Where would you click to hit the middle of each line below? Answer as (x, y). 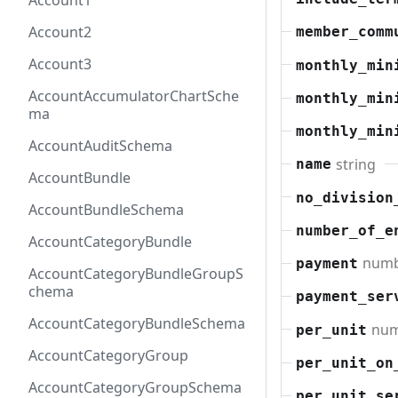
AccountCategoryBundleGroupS (136, 274)
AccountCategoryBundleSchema (137, 323)
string (355, 164)
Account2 (60, 32)
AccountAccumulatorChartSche (134, 96)
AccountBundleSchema (106, 210)
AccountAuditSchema (100, 146)
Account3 (60, 64)
